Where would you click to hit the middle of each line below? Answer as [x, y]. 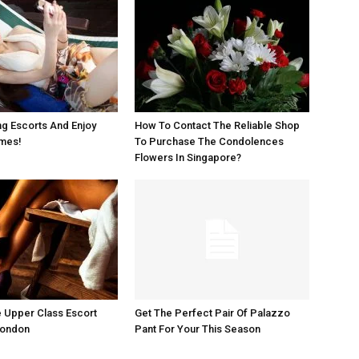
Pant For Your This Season [198, 329]
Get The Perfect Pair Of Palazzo [212, 313]
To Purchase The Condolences [209, 142]
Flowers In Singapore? [188, 158]
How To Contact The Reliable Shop [217, 126]
